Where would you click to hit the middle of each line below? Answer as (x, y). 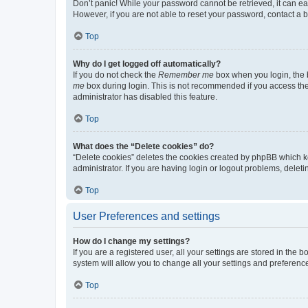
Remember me (186, 75)
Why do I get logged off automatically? (147, 64)
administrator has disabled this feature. (145, 97)
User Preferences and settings (146, 216)
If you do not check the (115, 75)
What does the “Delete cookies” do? (143, 146)
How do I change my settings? (131, 241)
